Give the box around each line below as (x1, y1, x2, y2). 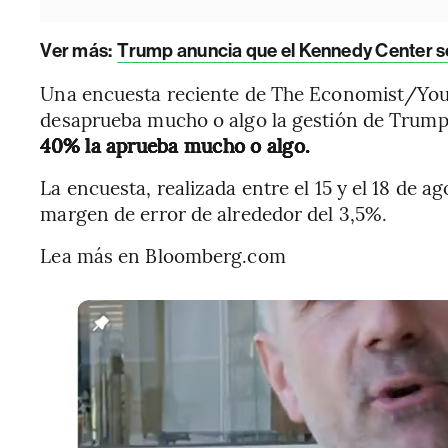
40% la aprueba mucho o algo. (40, 132, 311, 158)
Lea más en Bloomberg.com (40, 242, 286, 268)
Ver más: (40, 39, 116, 62)
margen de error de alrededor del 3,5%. (40, 200, 388, 226)
